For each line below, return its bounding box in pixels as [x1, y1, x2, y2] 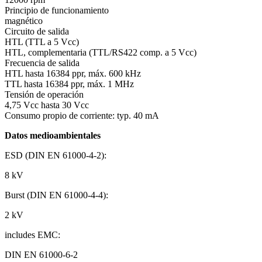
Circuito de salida [5, 26, 69, 37]
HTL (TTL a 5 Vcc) [5, 37, 79, 47]
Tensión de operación [5, 89, 84, 100]
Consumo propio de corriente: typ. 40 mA [5, 111, 159, 121]
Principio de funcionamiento [5, 5, 109, 16]
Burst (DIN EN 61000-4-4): [5, 190, 108, 201]
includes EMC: [5, 230, 60, 240]
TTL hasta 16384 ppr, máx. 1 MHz [5, 79, 134, 89]
